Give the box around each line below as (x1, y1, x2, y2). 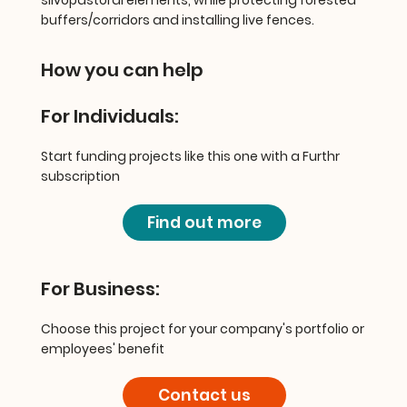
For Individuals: (40, 103, 179, 129)
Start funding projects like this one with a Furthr (40, 146, 340, 165)
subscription (40, 166, 120, 185)
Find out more (146, 211, 262, 233)
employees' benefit (40, 339, 164, 358)
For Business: (40, 275, 160, 302)
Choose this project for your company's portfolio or (40, 319, 364, 338)
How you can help (40, 56, 203, 83)
